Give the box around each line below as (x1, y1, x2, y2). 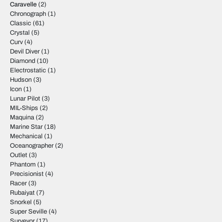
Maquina (10, 114, 34, 121)
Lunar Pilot (10, 95, 40, 102)
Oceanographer (10, 142, 54, 149)
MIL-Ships (10, 105, 38, 111)
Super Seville (10, 208, 47, 215)
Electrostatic (10, 67, 46, 74)
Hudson (10, 76, 32, 83)
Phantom (10, 161, 36, 168)
